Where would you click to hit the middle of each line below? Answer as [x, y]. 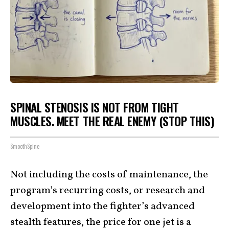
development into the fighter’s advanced [102, 206]
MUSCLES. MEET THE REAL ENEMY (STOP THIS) [112, 121]
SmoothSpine [25, 146]
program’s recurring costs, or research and [108, 190]
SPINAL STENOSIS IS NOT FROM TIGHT [95, 108]
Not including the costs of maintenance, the [109, 175]
